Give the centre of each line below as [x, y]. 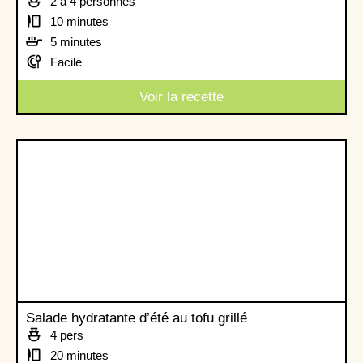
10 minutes [79, 21]
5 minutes [76, 41]
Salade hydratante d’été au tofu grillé [137, 318]
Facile [66, 62]
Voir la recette [181, 96]
